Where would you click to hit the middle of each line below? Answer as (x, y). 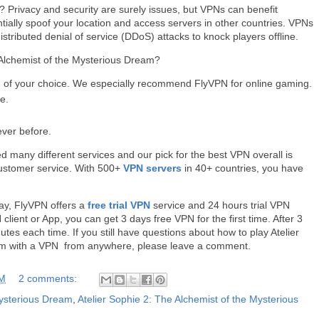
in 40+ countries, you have (242, 168)
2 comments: (49, 279)
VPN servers (152, 168)
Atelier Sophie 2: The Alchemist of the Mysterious (188, 299)
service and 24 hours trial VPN (220, 205)
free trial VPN (119, 205)
